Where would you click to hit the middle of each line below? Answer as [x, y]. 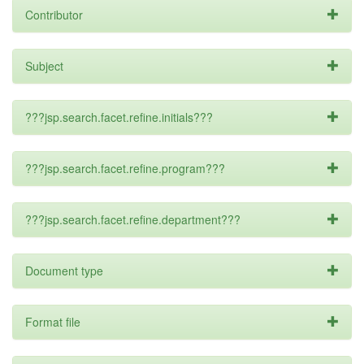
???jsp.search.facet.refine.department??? [133, 219]
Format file [53, 322]
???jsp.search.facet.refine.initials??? [119, 117]
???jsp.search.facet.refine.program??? [125, 168]
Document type [64, 271]
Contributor [54, 15]
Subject [44, 66]
